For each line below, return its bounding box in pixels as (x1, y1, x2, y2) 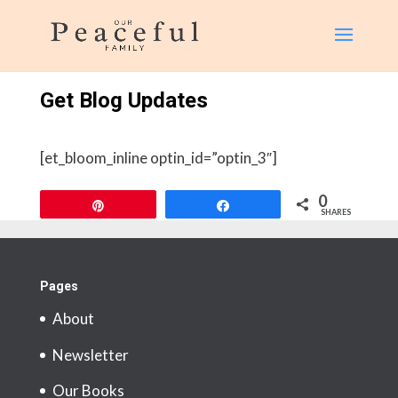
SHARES (321, 207, 352, 217)
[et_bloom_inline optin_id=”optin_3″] (39, 148, 277, 167)
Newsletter (52, 345, 129, 364)
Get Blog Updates (39, 88, 208, 113)
